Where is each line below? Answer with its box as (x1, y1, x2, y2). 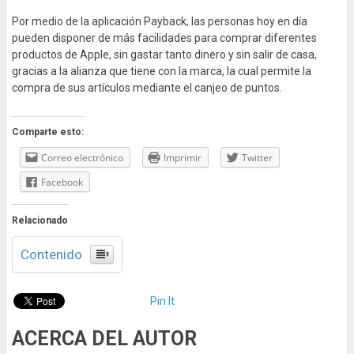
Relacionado (11, 215, 68, 227)
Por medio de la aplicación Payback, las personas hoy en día (11, 15, 307, 28)
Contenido (20, 247, 82, 263)
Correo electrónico (40, 151, 123, 165)
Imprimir (163, 151, 201, 165)
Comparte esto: (11, 126, 84, 138)
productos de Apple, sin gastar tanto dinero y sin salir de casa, (11, 48, 317, 62)
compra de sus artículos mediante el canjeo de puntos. (11, 81, 284, 95)
